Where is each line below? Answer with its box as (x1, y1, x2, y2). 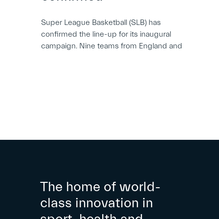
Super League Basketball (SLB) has (41, 18, 161, 27)
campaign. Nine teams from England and (41, 42, 183, 51)
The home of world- (40, 179, 161, 195)
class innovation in (40, 195, 153, 211)
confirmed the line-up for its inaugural (41, 30, 172, 39)
